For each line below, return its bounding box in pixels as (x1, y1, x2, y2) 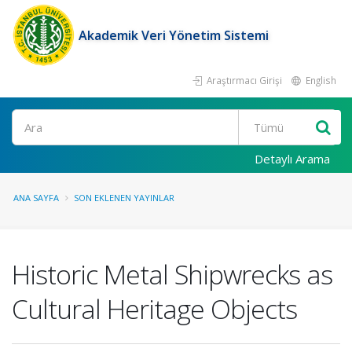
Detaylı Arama (255, 151, 330, 167)
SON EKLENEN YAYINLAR (74, 192, 174, 203)
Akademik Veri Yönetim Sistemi (79, 27, 269, 44)
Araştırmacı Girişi (204, 74, 282, 86)
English (303, 74, 336, 86)
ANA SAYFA (13, 192, 59, 203)
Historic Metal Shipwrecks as (12, 256, 332, 292)
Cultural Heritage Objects (12, 291, 297, 327)
